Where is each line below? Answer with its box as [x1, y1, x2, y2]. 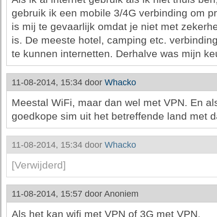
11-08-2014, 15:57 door [11, 189, 104, 199]
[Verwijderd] [11, 159, 66, 171]
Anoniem [104, 189, 139, 199]
